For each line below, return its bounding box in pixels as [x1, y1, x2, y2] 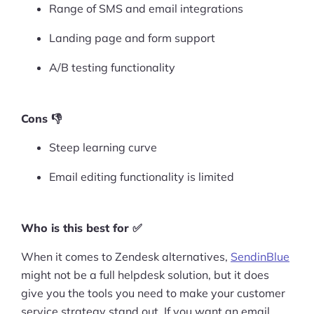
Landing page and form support [49, 30, 215, 45]
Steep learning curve [49, 139, 157, 154]
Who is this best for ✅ [21, 220, 142, 235]
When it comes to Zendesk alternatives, [21, 249, 231, 264]
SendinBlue [231, 249, 289, 264]
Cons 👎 [21, 111, 62, 125]
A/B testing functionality [49, 60, 175, 74]
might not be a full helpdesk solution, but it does [21, 267, 269, 282]
